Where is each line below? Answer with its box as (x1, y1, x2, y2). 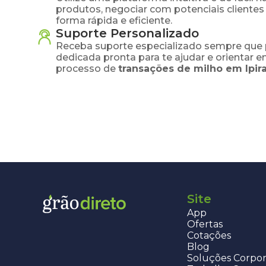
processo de (56, 63, 116, 74)
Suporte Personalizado (56, 26, 199, 40)
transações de (118, 63, 194, 74)
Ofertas (187, 218, 223, 230)
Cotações (187, 230, 232, 241)
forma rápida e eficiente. (56, 15, 172, 26)
